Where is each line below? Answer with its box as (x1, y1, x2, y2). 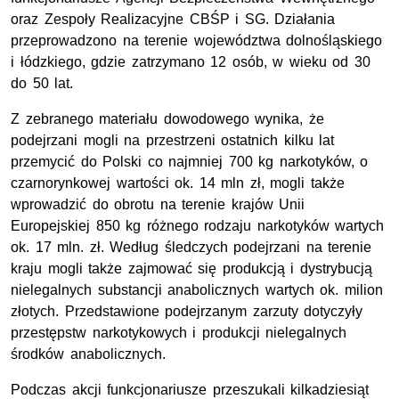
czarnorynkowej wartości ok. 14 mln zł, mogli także (11, 175, 345, 191)
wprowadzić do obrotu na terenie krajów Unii (11, 197, 305, 213)
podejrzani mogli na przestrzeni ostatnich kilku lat (11, 133, 335, 149)
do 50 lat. (11, 76, 74, 92)
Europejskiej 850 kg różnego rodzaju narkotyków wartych (11, 218, 385, 234)
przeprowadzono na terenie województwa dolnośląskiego (11, 33, 383, 49)
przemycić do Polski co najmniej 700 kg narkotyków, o (11, 154, 369, 170)
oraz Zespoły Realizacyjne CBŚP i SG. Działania (11, 12, 336, 28)
